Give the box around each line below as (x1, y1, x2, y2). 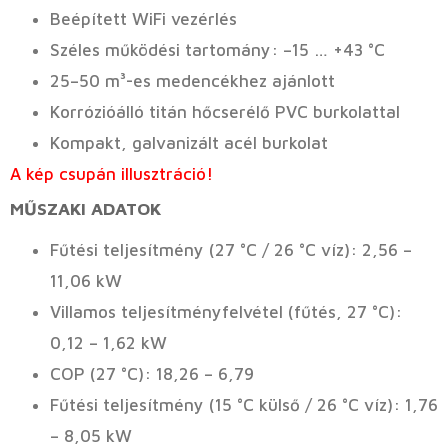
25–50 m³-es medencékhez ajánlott (50, 71, 335, 92)
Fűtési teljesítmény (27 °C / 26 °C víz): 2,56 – (50, 240, 412, 261)
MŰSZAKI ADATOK (10, 198, 161, 220)
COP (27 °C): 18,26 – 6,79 (50, 364, 254, 385)
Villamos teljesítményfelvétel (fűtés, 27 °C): (50, 302, 402, 323)
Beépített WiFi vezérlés (50, 9, 237, 30)
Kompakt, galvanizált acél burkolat (50, 133, 328, 154)
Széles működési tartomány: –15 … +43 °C (50, 40, 385, 61)
